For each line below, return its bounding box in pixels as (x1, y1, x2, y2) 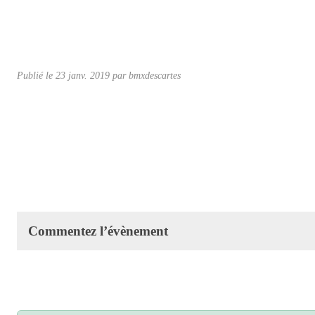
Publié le (17, 69, 56, 81)
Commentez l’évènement (28, 223, 168, 238)
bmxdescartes (129, 69, 181, 81)
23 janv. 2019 (56, 69, 110, 81)
